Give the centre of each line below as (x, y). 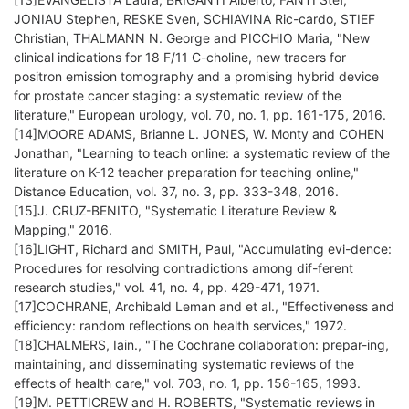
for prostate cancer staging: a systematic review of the (178, 96)
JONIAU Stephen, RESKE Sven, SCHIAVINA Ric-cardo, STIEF (194, 19)
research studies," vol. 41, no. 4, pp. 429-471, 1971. (167, 288)
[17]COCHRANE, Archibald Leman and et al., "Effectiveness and (204, 307)
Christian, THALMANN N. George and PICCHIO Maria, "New (192, 38)
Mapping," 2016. (63, 230)
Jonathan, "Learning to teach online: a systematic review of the (202, 153)
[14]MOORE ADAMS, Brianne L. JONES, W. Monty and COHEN (199, 134)
